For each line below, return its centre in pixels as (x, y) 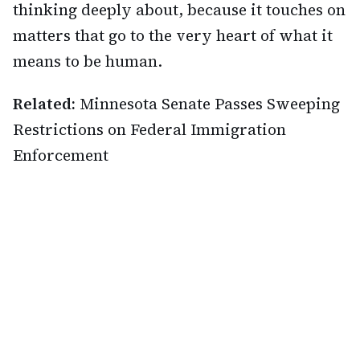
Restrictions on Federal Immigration (149, 129)
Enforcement (61, 155)
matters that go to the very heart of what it (173, 35)
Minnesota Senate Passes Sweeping (210, 103)
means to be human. (88, 61)
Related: (44, 103)
